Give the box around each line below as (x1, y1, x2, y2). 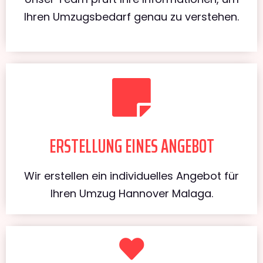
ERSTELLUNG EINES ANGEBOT (49, 131, 214, 161)
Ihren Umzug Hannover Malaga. (50, 186, 213, 201)
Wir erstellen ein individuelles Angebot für (24, 168, 239, 183)
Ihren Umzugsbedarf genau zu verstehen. (24, 9, 239, 24)
